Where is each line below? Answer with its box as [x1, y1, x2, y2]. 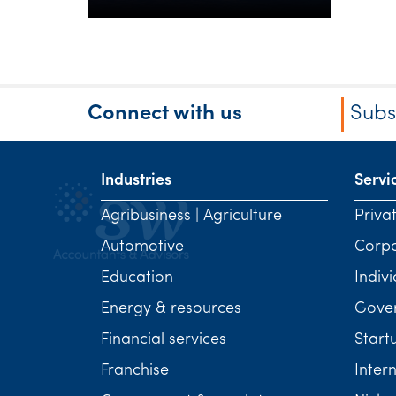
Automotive [101, 239, 184, 255]
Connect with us [88, 103, 242, 125]
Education [101, 270, 173, 286]
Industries [101, 172, 171, 189]
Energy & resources [101, 301, 241, 317]
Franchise [101, 362, 169, 379]
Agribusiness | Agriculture [101, 208, 282, 225]
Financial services [101, 331, 226, 348]
